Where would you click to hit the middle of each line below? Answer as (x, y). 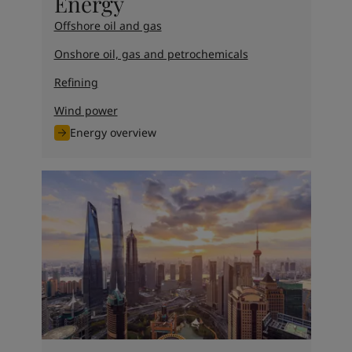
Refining (76, 82)
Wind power (86, 111)
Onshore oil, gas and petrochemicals (151, 54)
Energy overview (113, 133)
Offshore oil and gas (108, 26)
